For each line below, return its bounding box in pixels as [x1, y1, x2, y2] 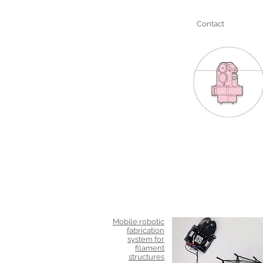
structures [129, 252, 164, 261]
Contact [196, 19, 224, 28]
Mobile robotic [113, 217, 164, 226]
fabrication [127, 226, 164, 235]
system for [127, 235, 164, 244]
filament [135, 244, 164, 252]
